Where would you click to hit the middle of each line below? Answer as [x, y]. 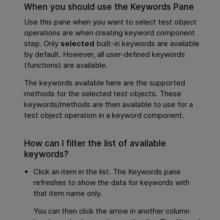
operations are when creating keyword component [110, 32]
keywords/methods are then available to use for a [109, 104]
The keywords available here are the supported [105, 82]
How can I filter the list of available [95, 143]
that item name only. [68, 193]
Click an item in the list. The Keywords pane [107, 171]
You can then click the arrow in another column [112, 211]
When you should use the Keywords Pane [109, 7]
